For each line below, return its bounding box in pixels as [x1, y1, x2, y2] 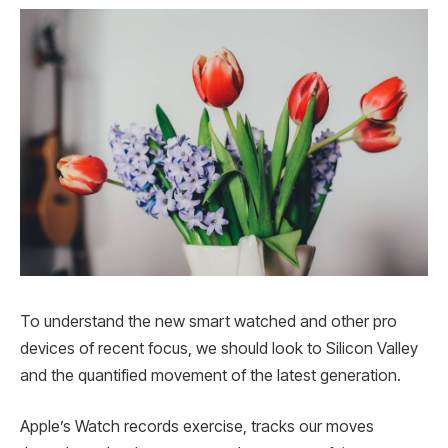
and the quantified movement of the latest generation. [20, 365, 401, 385]
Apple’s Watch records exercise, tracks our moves [20, 417, 374, 437]
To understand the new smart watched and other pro [20, 311, 397, 331]
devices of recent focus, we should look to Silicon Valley [20, 338, 418, 358]
